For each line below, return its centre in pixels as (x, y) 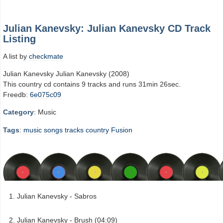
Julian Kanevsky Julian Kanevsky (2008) (66, 73)
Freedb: (16, 94)
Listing (19, 39)
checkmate (46, 56)
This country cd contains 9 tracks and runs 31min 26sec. (92, 84)
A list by (16, 56)
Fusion (122, 130)
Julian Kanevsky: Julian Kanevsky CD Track (107, 28)
